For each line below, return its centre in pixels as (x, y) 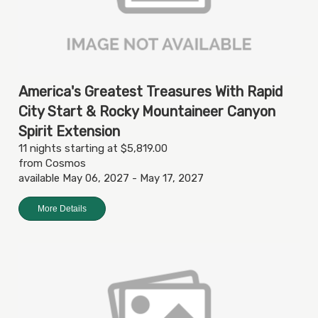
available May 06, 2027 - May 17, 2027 (111, 178)
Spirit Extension (69, 131)
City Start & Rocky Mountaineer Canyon (147, 111)
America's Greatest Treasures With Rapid (151, 92)
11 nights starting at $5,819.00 (93, 148)
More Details (62, 209)
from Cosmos (52, 163)
